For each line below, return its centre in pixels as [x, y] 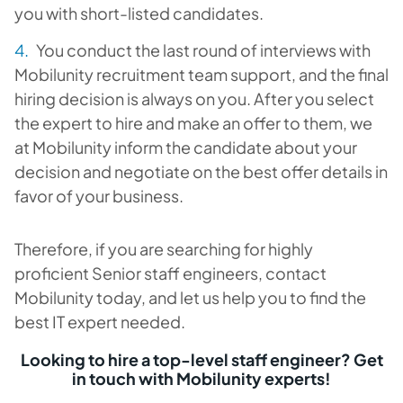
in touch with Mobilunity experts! [201, 378]
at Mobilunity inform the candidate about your [186, 147]
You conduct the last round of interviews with [203, 50]
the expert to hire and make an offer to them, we [193, 123]
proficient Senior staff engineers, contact [170, 273]
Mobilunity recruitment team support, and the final [201, 74]
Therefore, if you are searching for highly [164, 249]
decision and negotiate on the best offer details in [201, 171]
